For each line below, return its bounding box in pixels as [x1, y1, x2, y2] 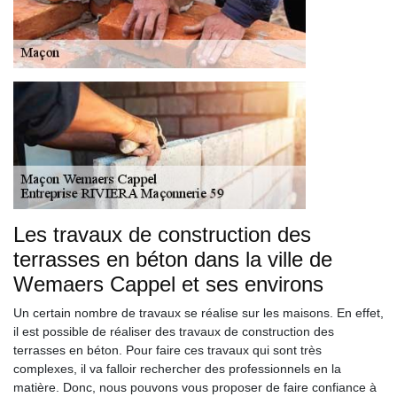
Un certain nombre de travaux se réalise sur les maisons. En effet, [13, 306, 384, 320]
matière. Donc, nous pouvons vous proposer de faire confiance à [13, 380, 377, 394]
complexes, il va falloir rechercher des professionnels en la [13, 362, 341, 376]
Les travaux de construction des [13, 222, 311, 246]
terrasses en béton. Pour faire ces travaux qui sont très [13, 343, 322, 357]
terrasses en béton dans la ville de [13, 247, 332, 271]
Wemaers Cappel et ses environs [13, 272, 323, 296]
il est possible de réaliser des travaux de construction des [13, 324, 334, 339]
